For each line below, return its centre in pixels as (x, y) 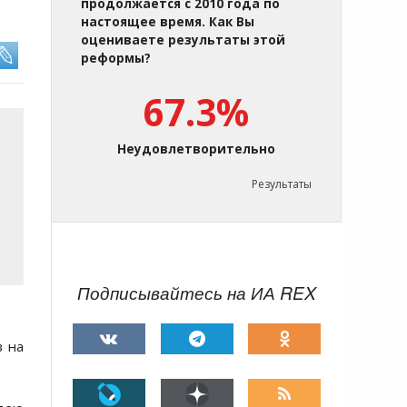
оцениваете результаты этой (183, 40)
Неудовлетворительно (196, 149)
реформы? (116, 58)
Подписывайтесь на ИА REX (197, 293)
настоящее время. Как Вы (168, 22)
